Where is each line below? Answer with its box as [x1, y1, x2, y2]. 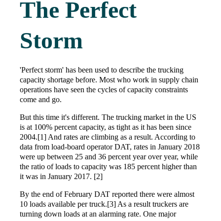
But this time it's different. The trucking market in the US [20, 113, 196, 122]
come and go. [20, 95, 62, 104]
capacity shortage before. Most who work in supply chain [20, 75, 198, 84]
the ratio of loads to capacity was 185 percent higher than [20, 162, 197, 171]
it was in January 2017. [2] [20, 172, 105, 181]
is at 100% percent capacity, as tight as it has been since [20, 123, 191, 132]
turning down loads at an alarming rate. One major [20, 210, 176, 219]
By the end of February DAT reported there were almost [20, 190, 194, 199]
